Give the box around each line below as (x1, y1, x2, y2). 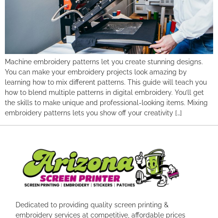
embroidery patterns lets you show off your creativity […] (5, 109, 182, 117)
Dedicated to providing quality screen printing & (16, 200, 169, 209)
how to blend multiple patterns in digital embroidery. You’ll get (5, 88, 204, 96)
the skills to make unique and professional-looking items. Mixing (5, 98, 208, 107)
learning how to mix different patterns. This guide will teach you (5, 78, 207, 86)
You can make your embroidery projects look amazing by (5, 68, 187, 76)
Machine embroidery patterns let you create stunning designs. (5, 57, 203, 66)
